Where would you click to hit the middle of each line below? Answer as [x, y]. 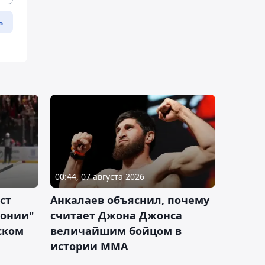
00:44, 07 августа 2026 [100, 176]
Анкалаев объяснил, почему [130, 200]
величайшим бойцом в [116, 230]
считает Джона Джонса [116, 215]
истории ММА [89, 246]
